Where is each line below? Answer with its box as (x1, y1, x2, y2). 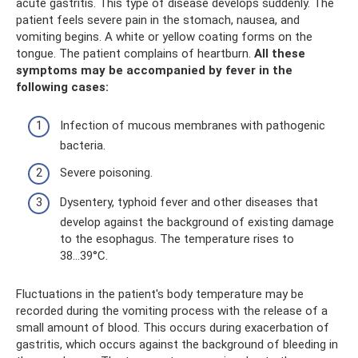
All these (254, 46, 305, 61)
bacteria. (60, 138, 105, 153)
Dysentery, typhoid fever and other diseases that (60, 195, 318, 209)
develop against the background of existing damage (60, 215, 334, 229)
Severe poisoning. (60, 165, 153, 180)
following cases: (16, 79, 109, 94)
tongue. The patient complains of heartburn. (16, 46, 254, 61)
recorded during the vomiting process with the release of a (16, 304, 328, 318)
